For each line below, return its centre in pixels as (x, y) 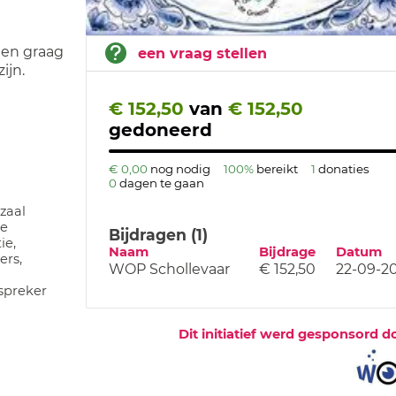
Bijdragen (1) (158, 234)
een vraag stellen (202, 53)
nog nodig (180, 168)
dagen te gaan (161, 183)
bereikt (277, 168)
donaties (343, 168)
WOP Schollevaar (169, 269)
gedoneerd (160, 129)
